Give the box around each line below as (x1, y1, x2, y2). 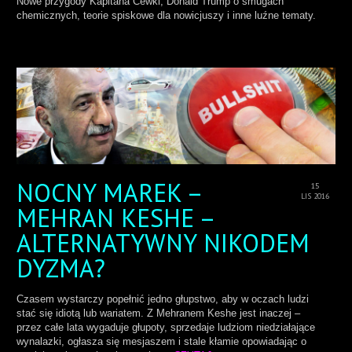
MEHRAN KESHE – (16, 200, 214, 234)
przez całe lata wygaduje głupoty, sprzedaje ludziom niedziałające (16, 321, 315, 333)
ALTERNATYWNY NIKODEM (16, 225, 310, 259)
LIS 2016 (301, 190, 329, 201)
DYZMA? (16, 251, 105, 284)
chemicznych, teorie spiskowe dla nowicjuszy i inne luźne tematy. (16, 9, 316, 21)
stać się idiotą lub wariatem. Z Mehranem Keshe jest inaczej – (16, 306, 300, 319)
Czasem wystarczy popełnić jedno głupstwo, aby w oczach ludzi (16, 292, 309, 305)
